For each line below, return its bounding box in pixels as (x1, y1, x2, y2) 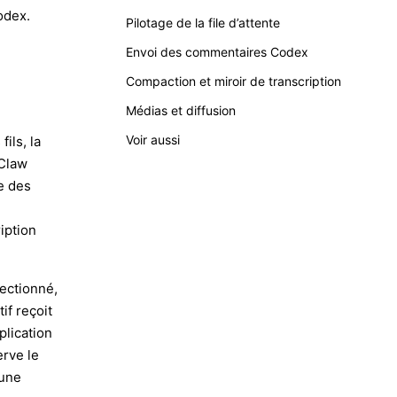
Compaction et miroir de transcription (126, 74, 341, 89)
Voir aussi (126, 132, 180, 147)
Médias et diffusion (126, 103, 236, 118)
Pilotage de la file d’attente (126, 15, 280, 30)
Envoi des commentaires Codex (126, 44, 308, 59)
